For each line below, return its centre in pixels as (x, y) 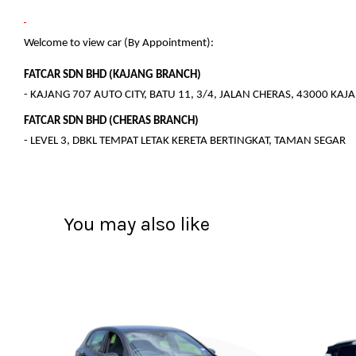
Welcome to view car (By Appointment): (119, 43)
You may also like (137, 224)
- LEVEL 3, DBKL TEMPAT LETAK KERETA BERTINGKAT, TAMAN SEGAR (185, 141)
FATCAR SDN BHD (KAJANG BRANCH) (112, 75)
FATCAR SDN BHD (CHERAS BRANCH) (111, 121)
